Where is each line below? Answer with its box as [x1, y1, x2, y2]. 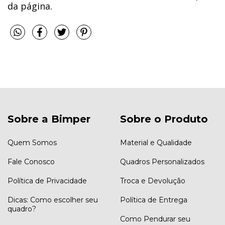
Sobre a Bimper [8, 113, 90, 125]
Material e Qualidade [120, 138, 192, 148]
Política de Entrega [120, 195, 187, 205]
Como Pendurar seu [120, 214, 190, 224]
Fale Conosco [8, 157, 55, 167]
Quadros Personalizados [120, 157, 204, 167]
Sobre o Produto [120, 113, 208, 125]
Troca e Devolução [120, 176, 185, 186]
